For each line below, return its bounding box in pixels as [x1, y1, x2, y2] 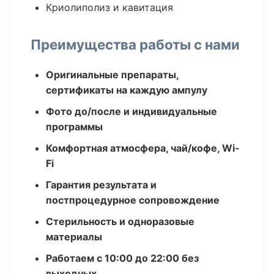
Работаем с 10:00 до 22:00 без [46, 252, 199, 264]
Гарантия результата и [46, 179, 157, 191]
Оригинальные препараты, [46, 68, 179, 81]
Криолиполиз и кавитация [46, 1, 173, 13]
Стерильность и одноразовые [46, 215, 194, 228]
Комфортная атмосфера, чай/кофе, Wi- [46, 142, 240, 154]
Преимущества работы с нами [31, 36, 240, 53]
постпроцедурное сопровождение [46, 194, 220, 206]
